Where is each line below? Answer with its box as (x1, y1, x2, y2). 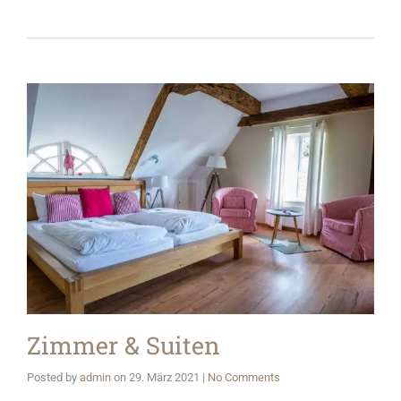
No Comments (208, 371, 280, 384)
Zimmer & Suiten (27, 329, 220, 361)
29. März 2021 (129, 371, 200, 384)
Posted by (27, 371, 80, 384)
